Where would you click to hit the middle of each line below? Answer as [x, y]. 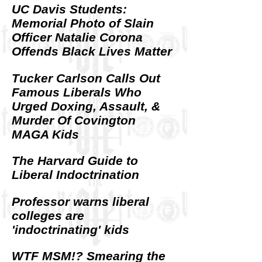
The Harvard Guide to [75, 161]
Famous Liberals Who [77, 92]
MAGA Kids [45, 134]
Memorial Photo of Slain [83, 23]
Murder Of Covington [74, 120]
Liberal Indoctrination [75, 175]
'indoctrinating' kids [70, 229]
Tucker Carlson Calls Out [86, 78]
